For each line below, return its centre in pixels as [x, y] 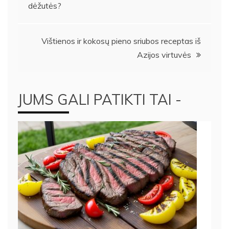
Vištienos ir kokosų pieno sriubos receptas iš [121, 41]
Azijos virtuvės [164, 54]
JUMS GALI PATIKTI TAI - [100, 99]
